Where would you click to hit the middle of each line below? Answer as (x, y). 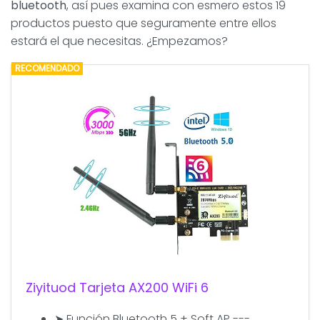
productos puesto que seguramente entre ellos (144, 23)
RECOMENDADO (47, 68)
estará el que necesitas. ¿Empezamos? (119, 41)
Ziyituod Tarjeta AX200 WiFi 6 (117, 287)
